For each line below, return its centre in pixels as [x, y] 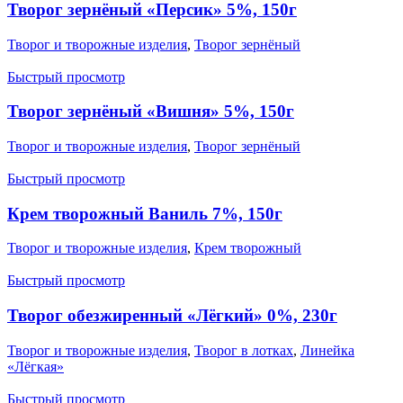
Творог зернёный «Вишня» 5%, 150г [151, 112]
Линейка [327, 350]
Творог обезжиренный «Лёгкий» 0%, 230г [172, 316]
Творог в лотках [244, 350]
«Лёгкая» [36, 366]
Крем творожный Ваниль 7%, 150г [145, 213]
